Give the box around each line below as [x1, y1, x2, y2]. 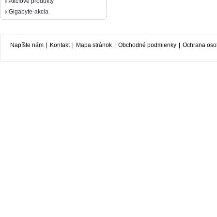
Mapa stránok [76, 42, 112, 48]
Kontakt [50, 42, 70, 48]
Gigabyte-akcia [9, 8, 48, 15]
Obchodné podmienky [118, 42, 176, 48]
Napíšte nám [10, 42, 44, 48]
